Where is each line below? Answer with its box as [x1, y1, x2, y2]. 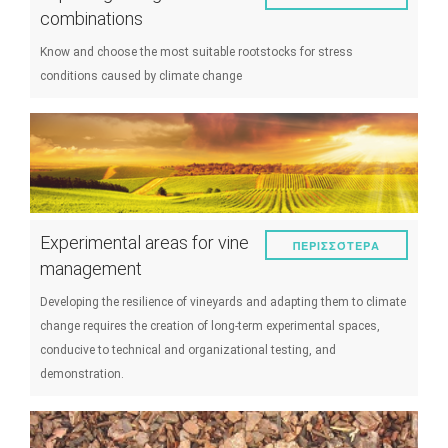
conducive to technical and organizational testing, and [40, 343, 336, 357]
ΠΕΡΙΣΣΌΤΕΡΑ [293, 238, 380, 253]
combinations [40, 8, 143, 29]
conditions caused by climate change [40, 69, 242, 83]
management [40, 258, 142, 279]
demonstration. [40, 367, 124, 381]
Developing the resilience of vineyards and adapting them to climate [40, 295, 406, 309]
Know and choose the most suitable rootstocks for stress [40, 45, 353, 59]
